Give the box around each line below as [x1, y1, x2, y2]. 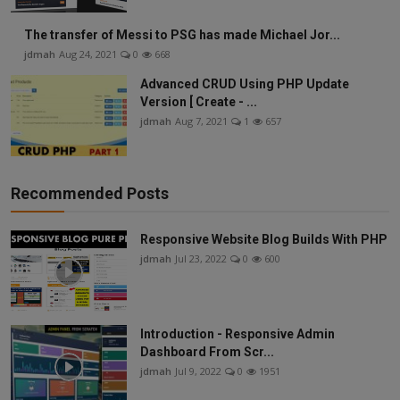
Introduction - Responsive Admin [140, 327, 335, 342]
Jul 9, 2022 [175, 364, 221, 379]
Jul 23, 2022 [175, 252, 227, 266]
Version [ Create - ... [140, 95, 257, 110]
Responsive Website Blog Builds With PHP [140, 232, 387, 247]
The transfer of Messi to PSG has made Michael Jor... [24, 28, 340, 43]
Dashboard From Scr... [140, 345, 274, 360]
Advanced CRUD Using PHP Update [140, 77, 349, 92]
